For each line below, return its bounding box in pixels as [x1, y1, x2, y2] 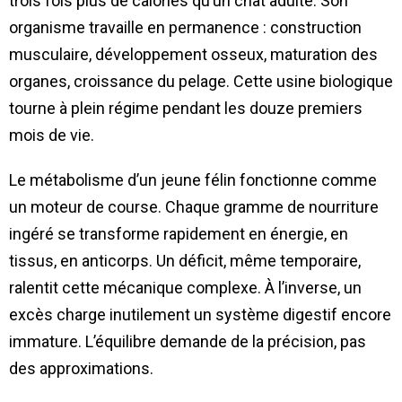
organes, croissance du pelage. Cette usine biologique [9, 72, 393, 92]
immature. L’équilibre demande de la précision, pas [9, 332, 366, 352]
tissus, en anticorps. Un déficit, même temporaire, [9, 251, 361, 271]
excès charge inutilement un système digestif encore [9, 305, 391, 325]
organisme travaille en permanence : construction [9, 18, 362, 38]
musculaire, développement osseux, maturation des [9, 45, 378, 65]
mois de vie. [9, 126, 94, 145]
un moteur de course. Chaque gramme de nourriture [9, 197, 379, 217]
